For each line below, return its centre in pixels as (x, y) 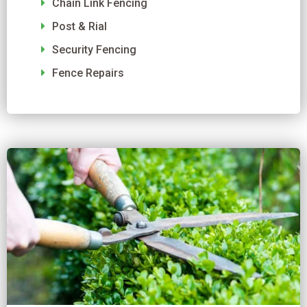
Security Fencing (94, 50)
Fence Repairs (88, 73)
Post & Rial (79, 27)
